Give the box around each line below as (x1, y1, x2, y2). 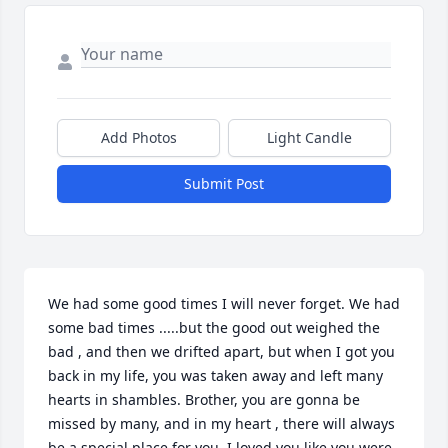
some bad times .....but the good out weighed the (48, 318, 380, 338)
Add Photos (100, 128, 177, 148)
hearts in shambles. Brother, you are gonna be (48, 390, 360, 410)
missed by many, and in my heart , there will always (48, 414, 395, 434)
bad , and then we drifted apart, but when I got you (48, 342, 395, 362)
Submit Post (184, 174, 264, 194)
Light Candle (267, 128, 352, 148)
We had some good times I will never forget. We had (48, 294, 400, 314)
